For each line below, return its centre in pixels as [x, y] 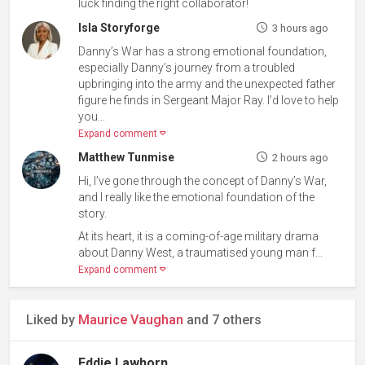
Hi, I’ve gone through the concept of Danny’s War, [203, 181]
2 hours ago [300, 158]
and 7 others [222, 320]
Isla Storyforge [119, 28]
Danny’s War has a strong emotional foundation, [203, 52]
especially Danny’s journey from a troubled [187, 68]
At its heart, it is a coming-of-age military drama [199, 237]
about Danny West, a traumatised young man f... [201, 253]
